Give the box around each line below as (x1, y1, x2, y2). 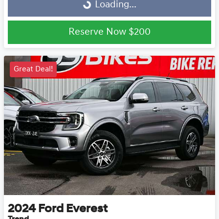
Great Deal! (14, 65, 53, 73)
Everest (66, 203, 108, 215)
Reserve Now (68, 27, 129, 37)
